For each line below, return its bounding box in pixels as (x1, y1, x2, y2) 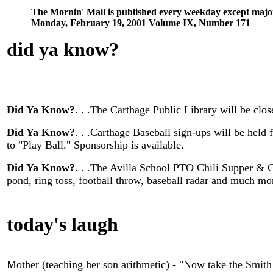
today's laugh (7, 213, 118, 235)
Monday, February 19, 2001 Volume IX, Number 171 (31, 18, 250, 28)
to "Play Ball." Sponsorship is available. (7, 139, 184, 151)
